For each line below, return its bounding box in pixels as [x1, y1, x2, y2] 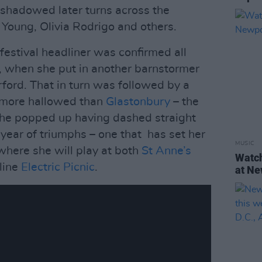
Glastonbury [106, 96, 170, 108]
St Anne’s [142, 145, 191, 157]
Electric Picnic [21, 161, 95, 173]
